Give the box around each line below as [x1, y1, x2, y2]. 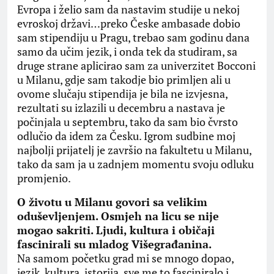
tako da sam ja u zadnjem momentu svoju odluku [17, 157, 254, 172]
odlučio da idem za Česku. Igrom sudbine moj [17, 128, 235, 144]
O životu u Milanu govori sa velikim [17, 194, 207, 210]
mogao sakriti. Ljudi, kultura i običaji [17, 223, 215, 238]
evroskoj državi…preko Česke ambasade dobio [17, 16, 240, 31]
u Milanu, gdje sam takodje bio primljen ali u [17, 72, 231, 87]
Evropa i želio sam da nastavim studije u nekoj [17, 2, 240, 17]
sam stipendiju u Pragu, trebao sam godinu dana [17, 30, 250, 45]
